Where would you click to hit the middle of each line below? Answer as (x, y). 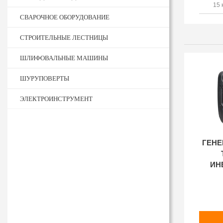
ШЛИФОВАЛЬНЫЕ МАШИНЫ (64, 58)
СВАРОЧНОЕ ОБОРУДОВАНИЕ (65, 17)
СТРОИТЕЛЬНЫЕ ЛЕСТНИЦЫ (64, 38)
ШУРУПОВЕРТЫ (45, 78)
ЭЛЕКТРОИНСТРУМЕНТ (56, 99)
